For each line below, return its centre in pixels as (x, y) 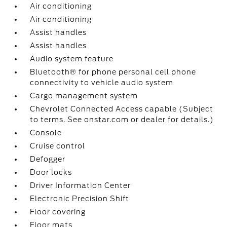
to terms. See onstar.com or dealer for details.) (122, 120)
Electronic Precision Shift (80, 199)
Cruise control (58, 146)
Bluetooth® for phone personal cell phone (113, 72)
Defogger (48, 159)
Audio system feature (72, 59)
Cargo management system (84, 96)
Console (46, 133)
